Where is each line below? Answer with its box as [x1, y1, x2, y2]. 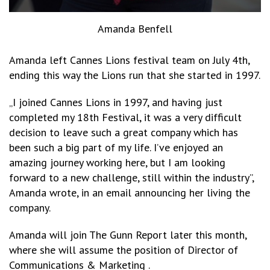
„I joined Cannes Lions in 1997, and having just [9, 95, 222, 109]
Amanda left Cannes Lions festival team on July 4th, [9, 52, 250, 67]
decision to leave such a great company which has [9, 125, 238, 139]
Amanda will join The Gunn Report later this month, [9, 227, 246, 242]
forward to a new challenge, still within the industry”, [9, 170, 254, 184]
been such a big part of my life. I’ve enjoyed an [9, 140, 223, 154]
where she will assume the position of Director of [9, 242, 238, 257]
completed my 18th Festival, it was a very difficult [9, 110, 242, 124]
